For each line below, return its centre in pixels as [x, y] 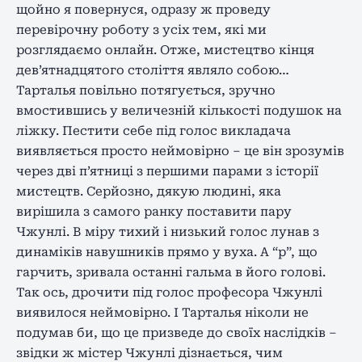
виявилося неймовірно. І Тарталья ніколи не [162, 312]
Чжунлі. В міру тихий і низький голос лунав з [168, 232]
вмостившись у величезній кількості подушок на [179, 110]
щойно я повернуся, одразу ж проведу [143, 9]
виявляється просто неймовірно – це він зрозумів [180, 151]
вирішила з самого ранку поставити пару [154, 211]
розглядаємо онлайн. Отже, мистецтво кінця [165, 50]
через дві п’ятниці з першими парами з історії [167, 171]
